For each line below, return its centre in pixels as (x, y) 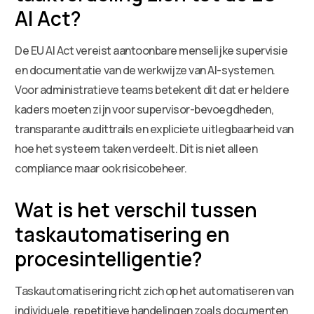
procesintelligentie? (109, 258)
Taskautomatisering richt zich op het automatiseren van (154, 291)
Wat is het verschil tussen (136, 209)
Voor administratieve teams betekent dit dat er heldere (152, 89)
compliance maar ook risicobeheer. (101, 168)
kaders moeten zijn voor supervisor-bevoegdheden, (144, 109)
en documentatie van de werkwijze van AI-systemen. (145, 70)
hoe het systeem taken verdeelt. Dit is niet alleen (136, 148)
